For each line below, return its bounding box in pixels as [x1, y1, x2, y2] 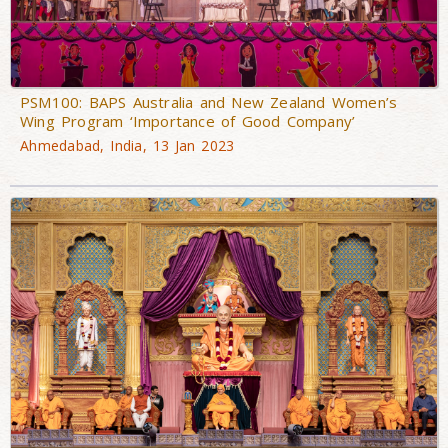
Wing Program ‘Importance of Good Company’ [20, 111, 356, 132]
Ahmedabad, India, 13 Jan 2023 [20, 136, 235, 156]
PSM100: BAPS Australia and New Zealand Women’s [20, 92, 398, 113]
